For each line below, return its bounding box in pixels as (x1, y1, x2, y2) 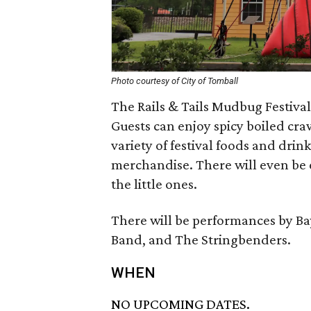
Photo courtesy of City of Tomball (111, 76, 238, 86)
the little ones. (111, 176, 197, 192)
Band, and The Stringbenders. (111, 231, 291, 248)
